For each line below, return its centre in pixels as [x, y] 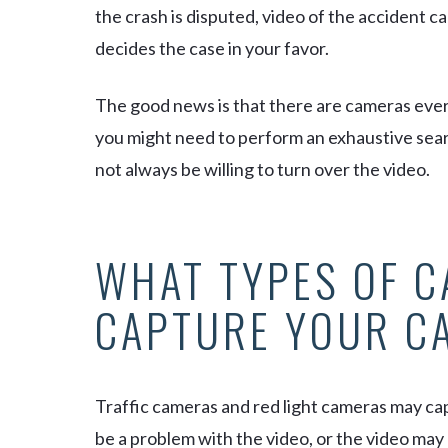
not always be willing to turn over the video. [262, 169]
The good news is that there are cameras [253, 105]
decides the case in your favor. [213, 48]
